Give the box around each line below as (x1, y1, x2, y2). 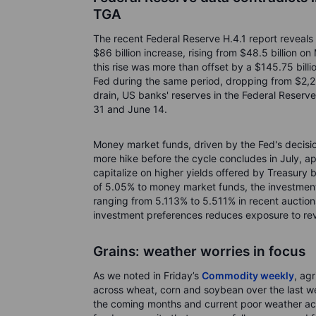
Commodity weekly (202, 269, 294, 281)
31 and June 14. (93, 103, 167, 115)
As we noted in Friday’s (93, 269, 202, 281)
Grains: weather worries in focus (93, 243, 305, 260)
